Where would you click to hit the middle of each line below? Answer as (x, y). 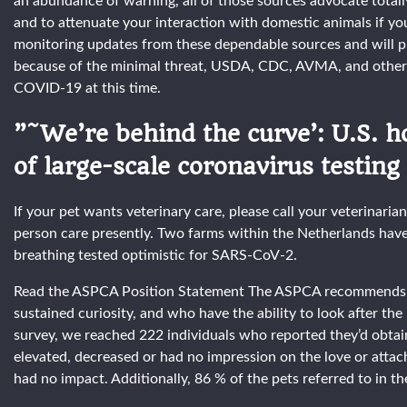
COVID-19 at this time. (87, 88)
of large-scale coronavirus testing (207, 166)
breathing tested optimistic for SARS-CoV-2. (155, 255)
